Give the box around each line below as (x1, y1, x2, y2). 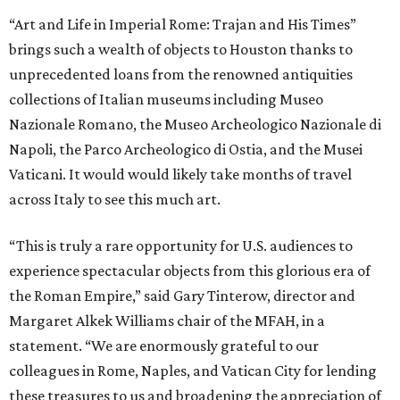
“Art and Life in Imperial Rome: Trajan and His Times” (9, 15, 356, 34)
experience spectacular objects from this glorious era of (9, 262, 371, 280)
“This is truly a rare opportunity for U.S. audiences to (9, 237, 353, 255)
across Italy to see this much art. (9, 190, 221, 209)
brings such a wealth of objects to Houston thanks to (9, 40, 353, 59)
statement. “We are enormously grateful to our (9, 337, 319, 355)
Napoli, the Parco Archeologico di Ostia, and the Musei (9, 140, 362, 159)
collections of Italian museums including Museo (9, 90, 323, 109)
